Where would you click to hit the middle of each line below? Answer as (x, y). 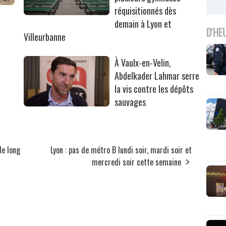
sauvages (130, 102)
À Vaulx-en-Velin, (143, 63)
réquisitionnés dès (146, 11)
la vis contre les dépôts (154, 89)
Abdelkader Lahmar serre (157, 76)
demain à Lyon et (143, 24)
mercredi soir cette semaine (137, 162)
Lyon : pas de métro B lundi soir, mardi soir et (121, 150)
